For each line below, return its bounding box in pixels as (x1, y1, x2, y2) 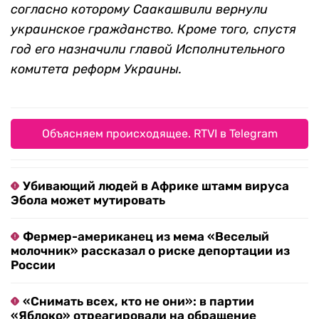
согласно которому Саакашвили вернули (11, 1, 268, 18)
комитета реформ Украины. (11, 61, 182, 78)
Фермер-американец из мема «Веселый (23, 229, 269, 244)
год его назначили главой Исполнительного (11, 41, 285, 58)
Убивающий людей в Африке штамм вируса (23, 179, 289, 194)
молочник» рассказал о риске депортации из (11, 244, 290, 258)
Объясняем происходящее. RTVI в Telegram (41, 127, 278, 141)
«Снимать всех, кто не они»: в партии (23, 294, 254, 309)
